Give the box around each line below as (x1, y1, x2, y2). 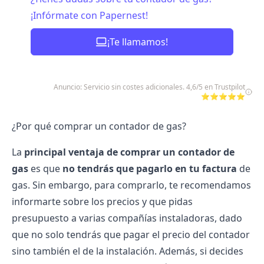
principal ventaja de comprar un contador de (22, 146, 235, 159)
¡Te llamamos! (107, 35, 169, 48)
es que (28, 162, 62, 175)
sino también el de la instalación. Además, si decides (12, 245, 243, 258)
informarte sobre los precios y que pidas (12, 195, 193, 208)
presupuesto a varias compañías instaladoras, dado (12, 212, 242, 225)
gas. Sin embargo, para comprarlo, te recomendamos (12, 179, 251, 192)
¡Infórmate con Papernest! (31, 9, 148, 22)
